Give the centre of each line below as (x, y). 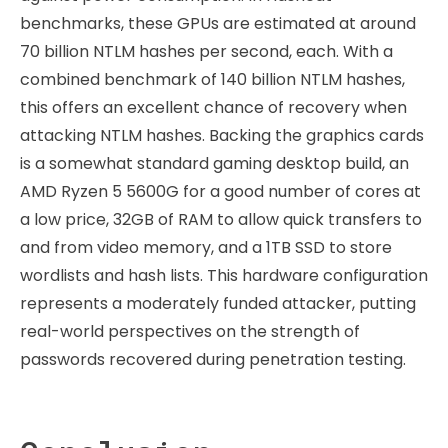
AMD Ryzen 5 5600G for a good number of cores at (220, 191)
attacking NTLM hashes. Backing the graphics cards (222, 135)
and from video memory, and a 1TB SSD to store (206, 247)
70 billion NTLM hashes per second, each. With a (206, 51)
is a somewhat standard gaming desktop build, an (214, 163)
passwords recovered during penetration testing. (213, 359)
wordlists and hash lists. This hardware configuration (224, 275)
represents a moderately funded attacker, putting (218, 303)
